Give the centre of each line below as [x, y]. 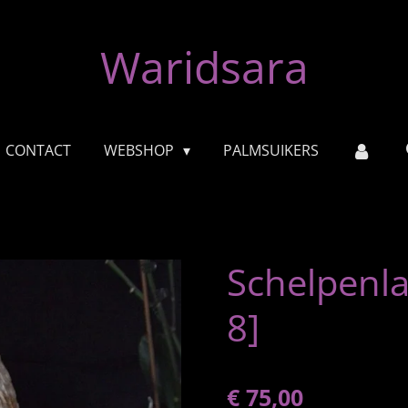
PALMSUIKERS [271, 150]
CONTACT [38, 150]
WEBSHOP [140, 150]
